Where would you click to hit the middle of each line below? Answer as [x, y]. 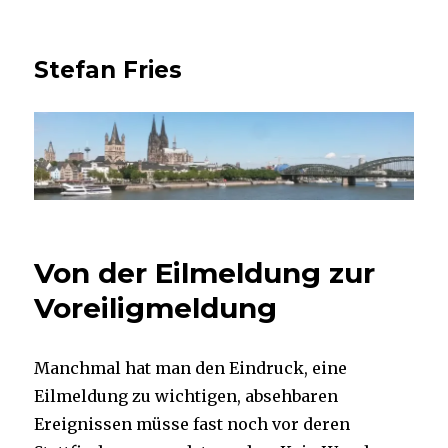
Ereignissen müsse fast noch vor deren [192, 424]
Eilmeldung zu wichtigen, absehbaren [186, 396]
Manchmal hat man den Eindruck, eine [191, 368]
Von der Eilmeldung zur [205, 273]
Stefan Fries [108, 70]
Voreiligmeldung [156, 308]
